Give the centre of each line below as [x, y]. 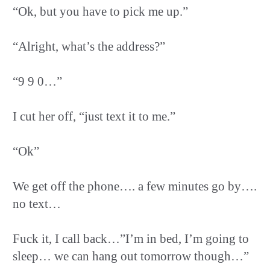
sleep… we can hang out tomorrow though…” [131, 256]
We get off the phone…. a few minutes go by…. [135, 186]
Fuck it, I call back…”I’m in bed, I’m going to [131, 238]
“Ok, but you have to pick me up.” [100, 11]
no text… [37, 203]
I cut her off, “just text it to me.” [94, 116]
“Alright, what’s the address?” [89, 46]
